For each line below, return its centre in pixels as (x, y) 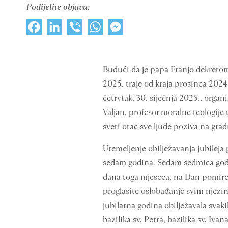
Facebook (60, 27)
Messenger (143, 27)
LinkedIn (78, 27)
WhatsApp (122, 27)
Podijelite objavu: (58, 7)
